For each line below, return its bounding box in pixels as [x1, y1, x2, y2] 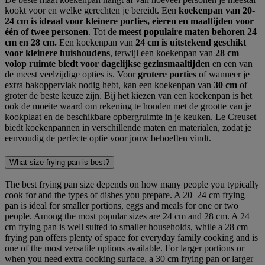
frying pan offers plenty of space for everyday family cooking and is [5, 232, 258, 243]
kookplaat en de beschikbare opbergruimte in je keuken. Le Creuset [5, 111, 256, 122]
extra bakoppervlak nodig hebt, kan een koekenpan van [5, 79, 214, 90]
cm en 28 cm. [5, 37, 57, 47]
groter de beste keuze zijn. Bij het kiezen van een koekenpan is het [5, 90, 252, 101]
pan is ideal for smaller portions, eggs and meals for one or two [5, 201, 238, 211]
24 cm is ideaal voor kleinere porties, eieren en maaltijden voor [5, 15, 254, 26]
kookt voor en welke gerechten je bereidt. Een [5, 5, 179, 15]
